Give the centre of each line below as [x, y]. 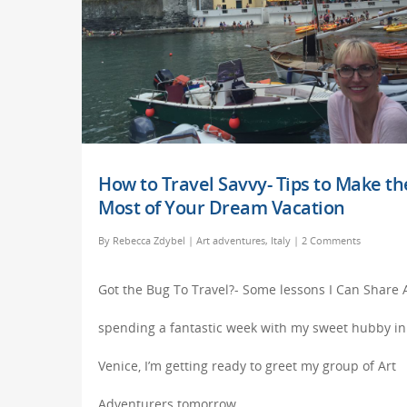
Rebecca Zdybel [149, 240]
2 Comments [331, 240]
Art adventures [231, 240]
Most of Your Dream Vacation [222, 207]
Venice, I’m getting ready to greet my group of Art [247, 365]
